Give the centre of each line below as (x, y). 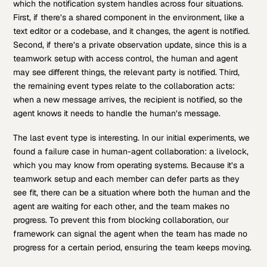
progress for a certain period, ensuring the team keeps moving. (133, 248)
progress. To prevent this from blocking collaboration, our (121, 220)
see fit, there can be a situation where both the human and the (132, 193)
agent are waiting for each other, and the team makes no (122, 207)
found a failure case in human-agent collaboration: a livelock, (131, 152)
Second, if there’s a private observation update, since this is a (130, 44)
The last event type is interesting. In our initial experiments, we (132, 138)
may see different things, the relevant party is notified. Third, (127, 72)
